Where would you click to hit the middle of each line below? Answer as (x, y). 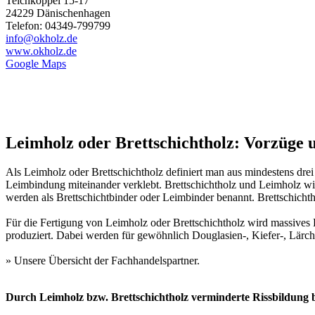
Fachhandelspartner (154, 261)
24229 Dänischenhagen (58, 13)
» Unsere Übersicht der (58, 261)
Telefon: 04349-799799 (58, 25)
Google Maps (36, 63)
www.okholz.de (41, 51)
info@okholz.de (41, 38)
